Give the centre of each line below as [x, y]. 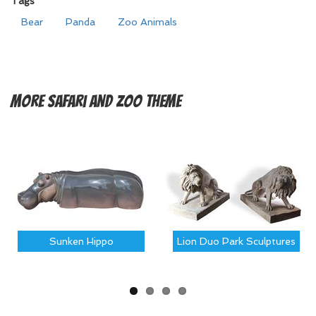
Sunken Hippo [81, 241]
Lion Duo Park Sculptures [236, 241]
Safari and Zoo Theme [114, 101]
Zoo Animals [147, 22]
